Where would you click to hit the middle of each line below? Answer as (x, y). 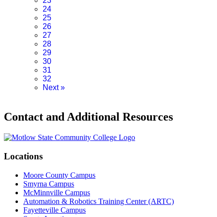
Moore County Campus (59, 175)
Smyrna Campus (49, 184)
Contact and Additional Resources (88, 117)
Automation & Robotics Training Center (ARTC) (99, 201)
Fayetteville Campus (54, 210)
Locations (23, 156)
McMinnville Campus (57, 192)
